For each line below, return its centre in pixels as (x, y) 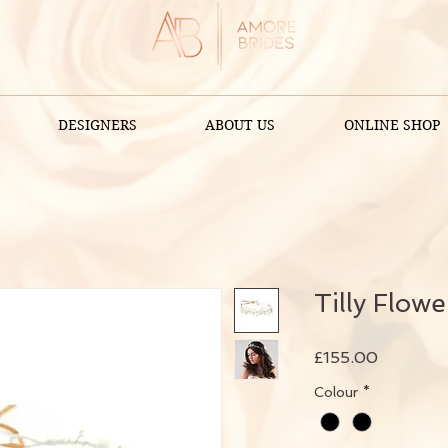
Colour (336, 392)
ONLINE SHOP (391, 125)
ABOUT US (240, 125)
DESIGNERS (98, 125)
